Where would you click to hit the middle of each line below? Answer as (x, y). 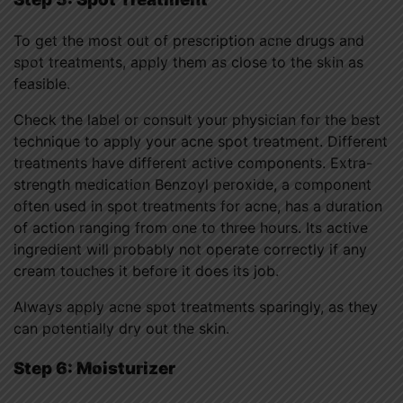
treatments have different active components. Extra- (193, 163)
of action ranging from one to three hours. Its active (191, 228)
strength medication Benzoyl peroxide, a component (193, 185)
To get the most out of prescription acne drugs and (189, 41)
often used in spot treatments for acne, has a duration (198, 206)
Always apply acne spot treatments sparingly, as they (196, 307)
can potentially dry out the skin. (121, 329)
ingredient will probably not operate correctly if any (190, 250)
